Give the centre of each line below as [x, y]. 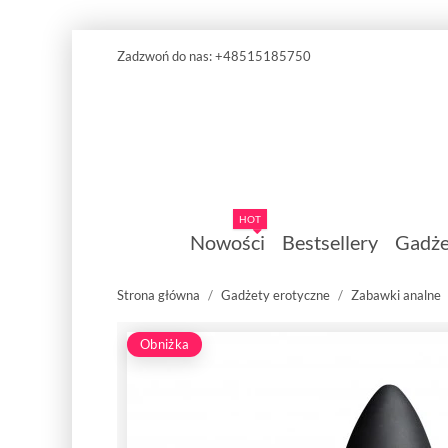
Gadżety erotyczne [275, 294]
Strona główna [158, 294]
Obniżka [165, 343]
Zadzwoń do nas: [166, 56]
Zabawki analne [396, 294]
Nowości [227, 242]
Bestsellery [329, 242]
